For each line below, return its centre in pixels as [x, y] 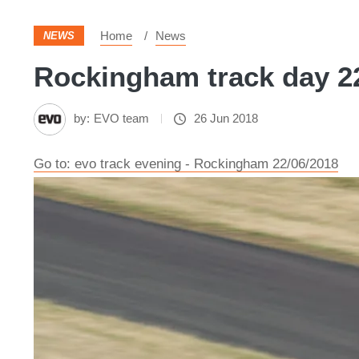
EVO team [121, 118]
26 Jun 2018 [226, 118]
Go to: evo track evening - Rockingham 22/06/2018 [186, 164]
